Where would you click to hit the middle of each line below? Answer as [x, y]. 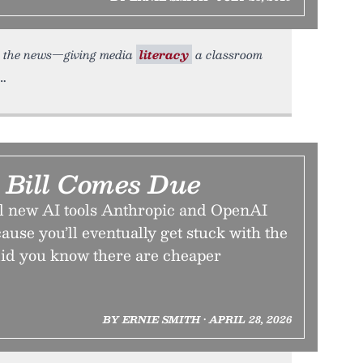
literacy [164, 54]
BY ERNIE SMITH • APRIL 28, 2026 [197, 319]
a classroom [227, 54]
